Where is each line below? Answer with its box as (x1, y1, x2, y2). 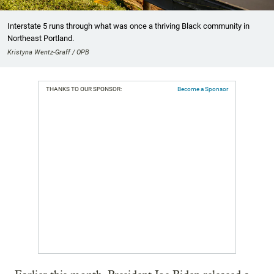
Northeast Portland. (7, 34, 74, 43)
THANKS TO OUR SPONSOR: (46, 86, 122, 93)
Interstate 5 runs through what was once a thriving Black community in (7, 21, 250, 31)
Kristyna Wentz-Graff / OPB (7, 48, 89, 57)
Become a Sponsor (177, 86, 228, 93)
